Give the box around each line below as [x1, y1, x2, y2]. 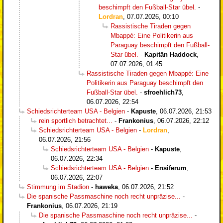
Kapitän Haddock [144, 50, 197, 58]
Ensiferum [155, 164, 187, 172]
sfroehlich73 [144, 88, 182, 96]
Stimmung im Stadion [27, 183, 89, 191]
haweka [95, 183, 118, 191]
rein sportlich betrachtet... [39, 116, 112, 124]
